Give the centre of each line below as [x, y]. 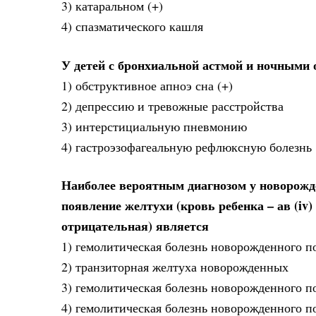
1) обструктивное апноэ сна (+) [147, 85]
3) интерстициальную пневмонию [154, 126]
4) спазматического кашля [132, 26]
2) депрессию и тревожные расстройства [172, 105]
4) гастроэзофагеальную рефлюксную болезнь [187, 146]
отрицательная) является [135, 226]
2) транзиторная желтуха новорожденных [175, 267]
